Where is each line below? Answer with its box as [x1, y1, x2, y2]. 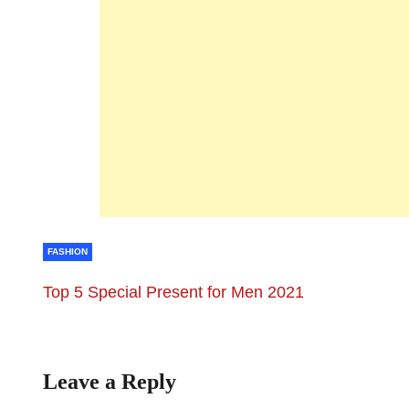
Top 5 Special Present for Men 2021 [43, 283, 304, 302]
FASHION [47, 246, 88, 257]
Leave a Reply [43, 370, 176, 394]
